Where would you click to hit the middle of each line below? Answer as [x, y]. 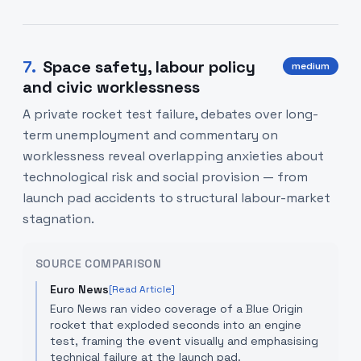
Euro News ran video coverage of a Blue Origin [176, 309]
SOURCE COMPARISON [98, 263]
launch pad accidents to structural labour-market [176, 198]
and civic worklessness [111, 87]
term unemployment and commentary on [150, 135]
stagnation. [58, 219]
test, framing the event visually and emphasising [184, 341]
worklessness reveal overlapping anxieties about [173, 156]
